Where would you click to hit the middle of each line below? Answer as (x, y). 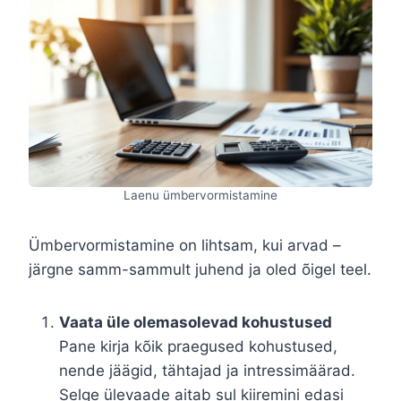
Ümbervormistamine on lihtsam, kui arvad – (185, 246)
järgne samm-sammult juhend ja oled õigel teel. (200, 270)
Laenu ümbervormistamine (200, 196)
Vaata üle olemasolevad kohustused (196, 323)
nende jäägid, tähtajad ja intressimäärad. (207, 371)
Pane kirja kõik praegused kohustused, (198, 347)
